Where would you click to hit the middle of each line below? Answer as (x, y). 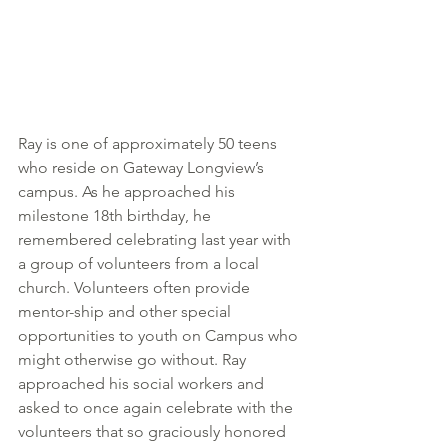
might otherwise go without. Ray (134, 359)
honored (257, 431)
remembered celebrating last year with (156, 239)
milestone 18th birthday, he (116, 215)
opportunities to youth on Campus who (160, 335)
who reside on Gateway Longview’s (143, 167)
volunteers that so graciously (119, 431)
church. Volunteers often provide (136, 287)
